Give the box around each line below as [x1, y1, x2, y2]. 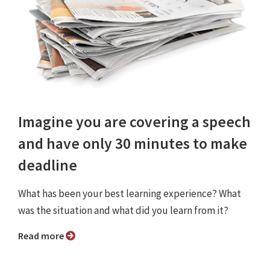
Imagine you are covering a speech [18, 112, 251, 132]
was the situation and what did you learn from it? [18, 204, 228, 218]
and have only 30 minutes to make [18, 134, 247, 154]
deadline [18, 155, 77, 175]
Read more [24, 230, 66, 242]
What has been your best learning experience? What [18, 187, 241, 201]
